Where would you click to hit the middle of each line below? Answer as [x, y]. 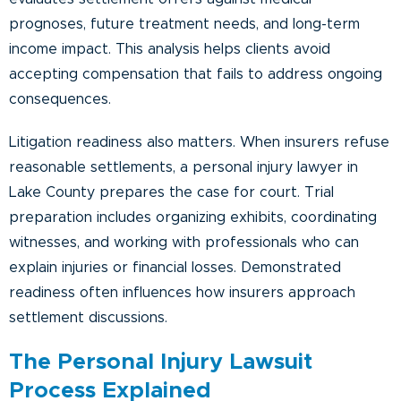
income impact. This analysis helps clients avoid [170, 49]
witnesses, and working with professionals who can [184, 242]
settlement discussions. [88, 317]
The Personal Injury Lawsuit [161, 362]
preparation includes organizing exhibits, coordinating [193, 217]
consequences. [60, 99]
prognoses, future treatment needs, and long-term [184, 24]
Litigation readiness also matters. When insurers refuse [199, 142]
